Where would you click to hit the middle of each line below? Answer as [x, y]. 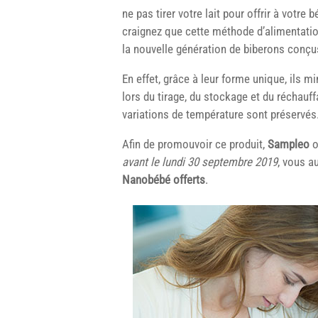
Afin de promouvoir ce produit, [195, 144]
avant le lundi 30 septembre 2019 [200, 161]
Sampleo [289, 144]
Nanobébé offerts [164, 179]
